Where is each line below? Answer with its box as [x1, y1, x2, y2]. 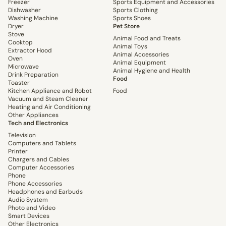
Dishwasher [8, 6, 41, 15]
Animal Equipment [113, 59, 166, 67]
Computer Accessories [8, 163, 74, 172]
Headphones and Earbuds [8, 188, 83, 196]
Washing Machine [8, 14, 58, 23]
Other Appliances [8, 111, 59, 120]
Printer [8, 147, 28, 156]
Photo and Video [8, 204, 55, 212]
